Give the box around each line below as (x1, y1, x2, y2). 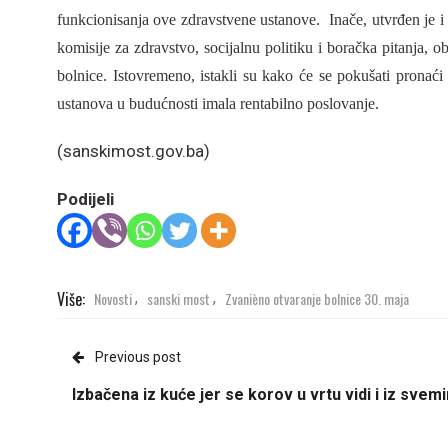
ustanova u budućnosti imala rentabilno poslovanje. (57, 95, 379, 112)
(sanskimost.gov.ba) (57, 141, 214, 161)
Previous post (95, 349, 181, 365)
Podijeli (57, 189, 114, 209)
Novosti (94, 287, 132, 309)
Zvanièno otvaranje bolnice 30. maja (225, 287, 409, 309)
